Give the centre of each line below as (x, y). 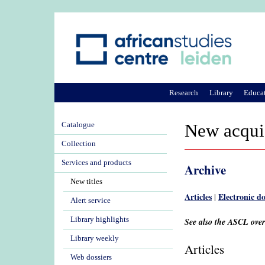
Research (184, 92)
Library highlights (100, 219)
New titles (86, 182)
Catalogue (78, 125)
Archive (205, 170)
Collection (79, 144)
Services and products (96, 163)
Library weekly (95, 238)
